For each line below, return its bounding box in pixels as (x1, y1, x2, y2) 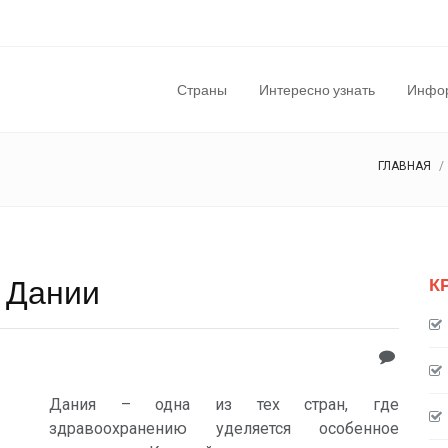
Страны (177, 81, 227, 98)
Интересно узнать (259, 81, 375, 98)
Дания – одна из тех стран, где (49, 395, 399, 414)
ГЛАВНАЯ (378, 159, 431, 173)
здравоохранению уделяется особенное (49, 419, 399, 438)
